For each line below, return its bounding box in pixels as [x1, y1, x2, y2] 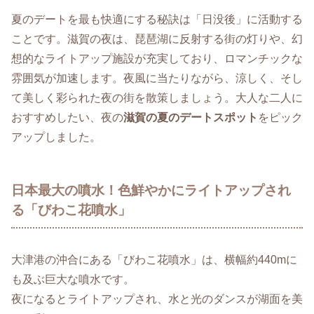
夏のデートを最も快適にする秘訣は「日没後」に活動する [11, 13, 303, 26]
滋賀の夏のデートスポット [123, 111, 258, 124]
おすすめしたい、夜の [11, 111, 123, 124]
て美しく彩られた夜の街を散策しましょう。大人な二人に [11, 92, 303, 104]
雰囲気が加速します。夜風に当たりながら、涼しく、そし [11, 72, 303, 85]
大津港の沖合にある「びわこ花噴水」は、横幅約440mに [11, 253, 297, 266]
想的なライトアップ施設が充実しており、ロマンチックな [11, 53, 303, 65]
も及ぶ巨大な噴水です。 [11, 273, 135, 285]
